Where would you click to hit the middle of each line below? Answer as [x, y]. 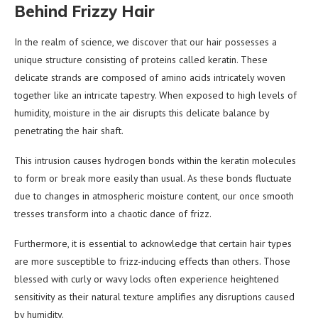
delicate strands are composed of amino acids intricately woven [150, 77]
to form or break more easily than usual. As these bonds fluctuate [153, 178]
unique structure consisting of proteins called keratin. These [141, 59]
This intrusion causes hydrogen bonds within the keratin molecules [155, 160]
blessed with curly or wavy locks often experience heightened [147, 279]
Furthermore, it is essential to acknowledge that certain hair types [153, 243]
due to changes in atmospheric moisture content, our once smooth [154, 196]
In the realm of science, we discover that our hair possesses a [146, 42]
